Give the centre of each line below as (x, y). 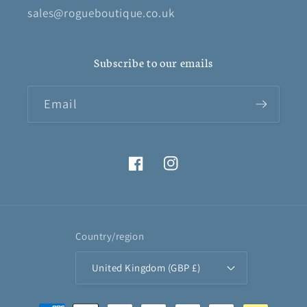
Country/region (110, 236)
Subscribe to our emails (153, 62)
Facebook (152, 172)
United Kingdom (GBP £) (146, 268)
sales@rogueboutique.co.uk (101, 13)
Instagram (188, 172)
